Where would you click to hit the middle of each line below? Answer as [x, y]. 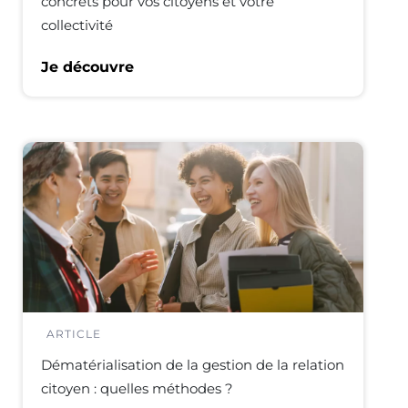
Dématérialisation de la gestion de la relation [193, 365]
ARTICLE [74, 334]
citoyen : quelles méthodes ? [137, 388]
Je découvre [87, 67]
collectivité [77, 25]
